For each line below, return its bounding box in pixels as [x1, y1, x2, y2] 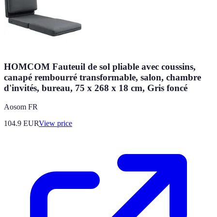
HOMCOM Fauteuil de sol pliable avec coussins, [4, 61, 196, 72]
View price [39, 119, 72, 127]
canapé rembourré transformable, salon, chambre [4, 72, 201, 82]
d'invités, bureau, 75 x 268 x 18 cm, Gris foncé [4, 82, 187, 93]
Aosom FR [4, 102, 38, 111]
